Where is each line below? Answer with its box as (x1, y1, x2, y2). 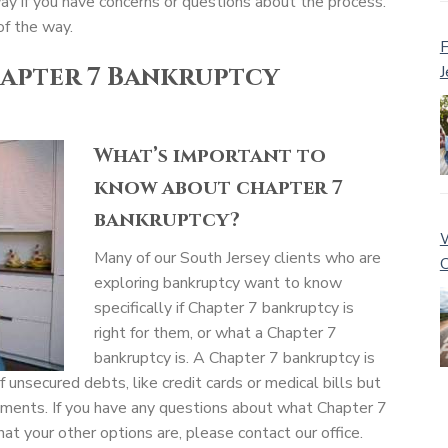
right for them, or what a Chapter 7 (94, 321, 337, 344)
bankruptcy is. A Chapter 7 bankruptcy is (94, 346, 375, 369)
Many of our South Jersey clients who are (94, 246, 381, 269)
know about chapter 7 (94, 173, 343, 201)
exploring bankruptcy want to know (94, 271, 342, 294)
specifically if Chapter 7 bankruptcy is (94, 296, 354, 319)
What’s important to (94, 141, 326, 169)
